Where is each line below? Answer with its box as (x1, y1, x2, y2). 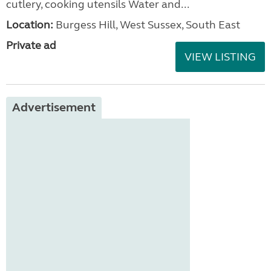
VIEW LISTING (184, 50, 256, 64)
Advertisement (12, 99, 96, 115)
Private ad (6, 38, 56, 52)
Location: (6, 18, 53, 31)
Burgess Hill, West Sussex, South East (53, 18, 240, 31)
